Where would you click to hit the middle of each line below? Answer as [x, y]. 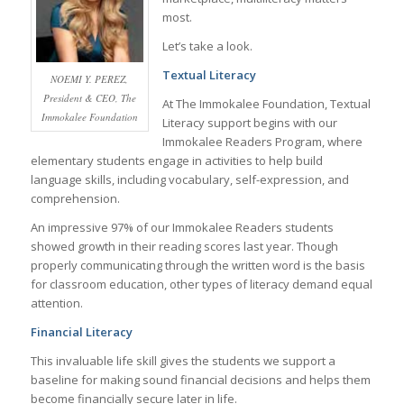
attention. [56, 303]
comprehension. [75, 199]
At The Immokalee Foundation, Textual [266, 104]
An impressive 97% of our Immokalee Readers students [182, 228]
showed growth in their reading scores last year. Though [184, 247]
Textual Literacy [209, 75]
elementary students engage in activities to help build [176, 161]
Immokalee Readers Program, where [262, 142]
